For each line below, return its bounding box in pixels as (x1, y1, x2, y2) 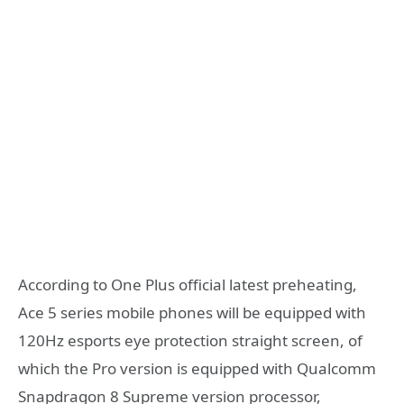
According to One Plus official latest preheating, (18, 274, 357, 296)
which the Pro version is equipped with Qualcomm (18, 358, 376, 380)
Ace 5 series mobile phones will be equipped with (18, 302, 366, 324)
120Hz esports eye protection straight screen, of (18, 330, 363, 352)
